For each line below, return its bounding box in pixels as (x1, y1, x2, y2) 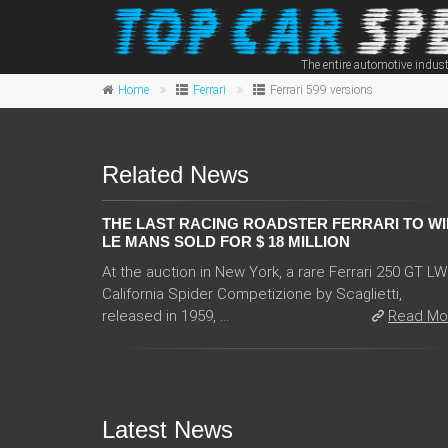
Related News (102, 160, 249, 188)
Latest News (102, 415, 233, 443)
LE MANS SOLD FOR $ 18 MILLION (102, 232, 350, 250)
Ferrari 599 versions (270, 82, 373, 97)
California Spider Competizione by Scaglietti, (102, 284, 402, 303)
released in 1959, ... (102, 306, 229, 325)
